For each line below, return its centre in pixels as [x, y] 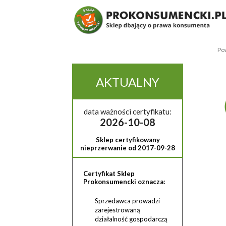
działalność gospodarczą [131, 219]
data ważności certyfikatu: [128, 111]
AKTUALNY [128, 82]
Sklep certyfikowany [128, 140]
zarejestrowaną [118, 210]
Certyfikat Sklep [109, 174]
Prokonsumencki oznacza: [124, 182]
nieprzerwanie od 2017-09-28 [128, 148]
